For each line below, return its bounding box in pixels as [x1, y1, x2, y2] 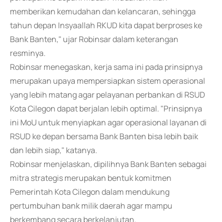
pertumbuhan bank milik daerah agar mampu [10, 200, 172, 211]
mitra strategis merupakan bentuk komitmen [10, 172, 171, 183]
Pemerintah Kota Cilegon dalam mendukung [10, 186, 169, 197]
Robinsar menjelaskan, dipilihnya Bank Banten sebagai [10, 159, 207, 169]
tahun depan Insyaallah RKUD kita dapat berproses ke [10, 20, 202, 31]
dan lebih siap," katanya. [10, 145, 97, 156]
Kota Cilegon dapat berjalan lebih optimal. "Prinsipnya [10, 103, 202, 114]
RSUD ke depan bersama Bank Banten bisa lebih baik [10, 131, 198, 142]
